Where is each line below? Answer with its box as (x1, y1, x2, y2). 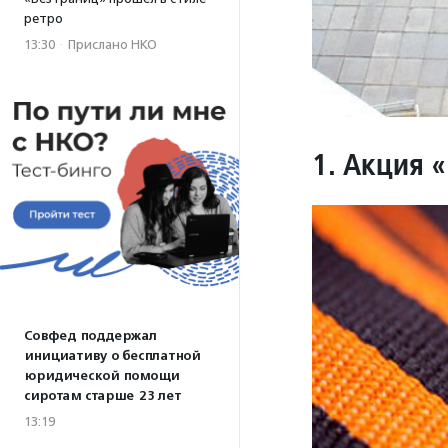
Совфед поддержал (24, 328, 157, 344)
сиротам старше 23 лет (24, 388, 181, 404)
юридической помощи (24, 368, 179, 384)
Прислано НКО (68, 37, 157, 52)
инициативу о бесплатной (24, 348, 200, 364)
